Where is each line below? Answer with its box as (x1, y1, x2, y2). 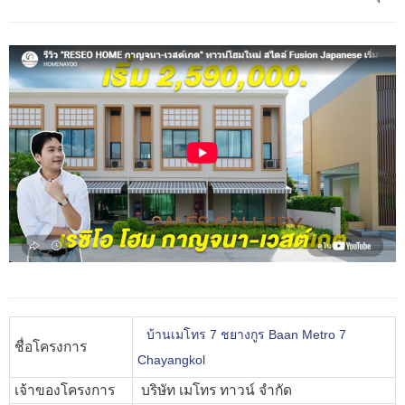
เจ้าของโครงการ (14, 381, 115, 398)
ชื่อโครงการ (14, 338, 87, 354)
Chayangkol (137, 352, 205, 367)
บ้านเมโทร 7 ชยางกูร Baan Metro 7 (142, 326, 346, 342)
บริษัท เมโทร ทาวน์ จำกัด (137, 381, 292, 398)
